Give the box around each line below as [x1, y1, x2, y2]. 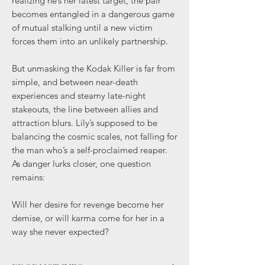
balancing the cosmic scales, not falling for [12, 131, 177, 142]
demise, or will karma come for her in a [12, 212, 164, 224]
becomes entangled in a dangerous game [12, 8, 174, 20]
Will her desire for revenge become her [12, 199, 164, 210]
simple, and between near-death [12, 76, 138, 88]
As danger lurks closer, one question [12, 158, 151, 169]
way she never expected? [12, 226, 109, 237]
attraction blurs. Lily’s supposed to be [12, 117, 157, 128]
